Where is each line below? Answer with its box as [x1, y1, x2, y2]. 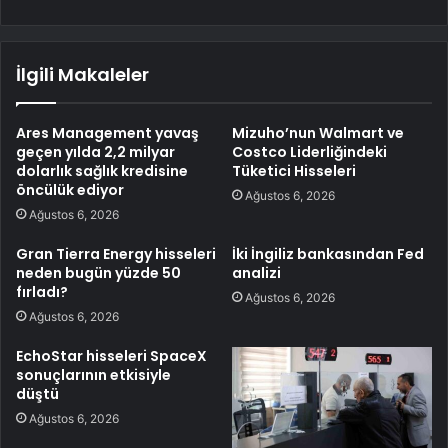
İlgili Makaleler [16, 62, 149, 88]
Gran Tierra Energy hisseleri [16, 244, 216, 265]
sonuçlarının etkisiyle [16, 365, 171, 386]
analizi [232, 263, 281, 284]
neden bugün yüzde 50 [16, 263, 181, 284]
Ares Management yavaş [16, 123, 199, 144]
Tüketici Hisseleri [232, 161, 356, 182]
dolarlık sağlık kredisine [16, 161, 188, 182]
